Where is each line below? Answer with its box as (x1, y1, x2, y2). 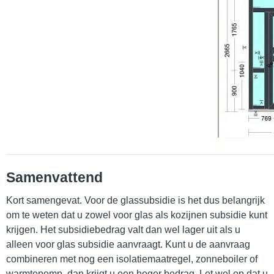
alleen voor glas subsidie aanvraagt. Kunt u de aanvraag (6, 239, 250, 250)
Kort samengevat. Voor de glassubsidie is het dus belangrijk (6, 194, 265, 206)
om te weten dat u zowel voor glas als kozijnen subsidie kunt (6, 209, 267, 220)
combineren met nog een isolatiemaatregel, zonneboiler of (6, 253, 257, 264)
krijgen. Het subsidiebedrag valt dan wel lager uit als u (6, 224, 240, 235)
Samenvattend (6, 169, 103, 185)
